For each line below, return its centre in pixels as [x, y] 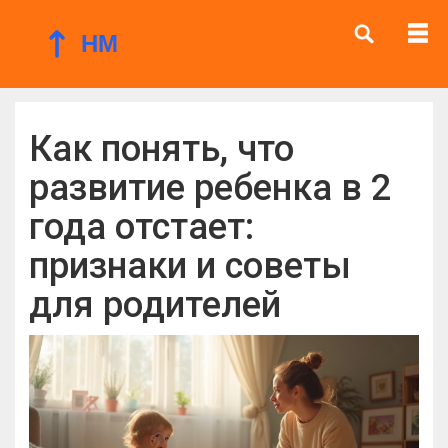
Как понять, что [161, 149]
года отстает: [141, 227]
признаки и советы [190, 266]
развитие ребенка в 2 [210, 188]
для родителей [155, 305]
